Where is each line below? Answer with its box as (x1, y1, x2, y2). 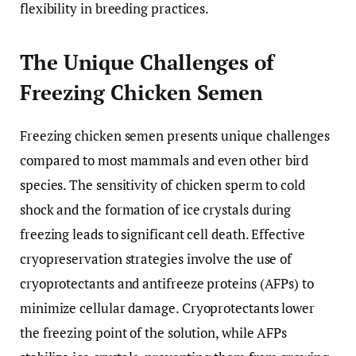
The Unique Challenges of (20, 48, 274, 75)
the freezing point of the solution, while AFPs (20, 323, 288, 342)
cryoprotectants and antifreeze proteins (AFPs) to (20, 274, 314, 293)
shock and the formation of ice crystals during (20, 200, 292, 219)
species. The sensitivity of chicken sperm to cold (20, 176, 305, 195)
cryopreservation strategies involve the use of (20, 250, 292, 269)
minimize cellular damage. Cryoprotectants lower (20, 299, 315, 318)
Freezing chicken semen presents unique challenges (20, 126, 330, 145)
